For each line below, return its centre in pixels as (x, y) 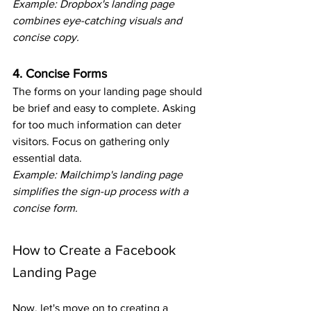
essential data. (47, 158)
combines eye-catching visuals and (99, 21)
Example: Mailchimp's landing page (99, 175)
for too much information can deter (98, 125)
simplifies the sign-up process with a (102, 192)
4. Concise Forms (60, 74)
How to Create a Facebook (96, 250)
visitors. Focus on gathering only (92, 142)
